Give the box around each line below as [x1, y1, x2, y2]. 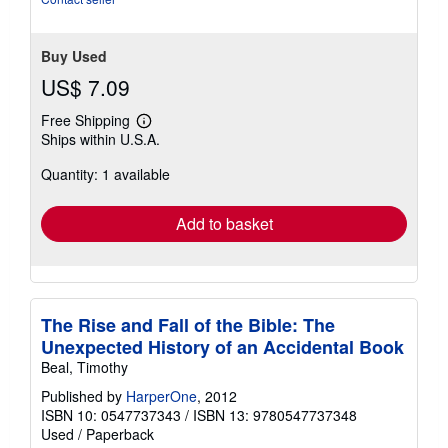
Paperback [86, 424, 154, 445]
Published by [41, 386, 126, 407]
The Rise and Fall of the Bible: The [41, 312, 335, 339]
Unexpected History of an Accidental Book [41, 334, 404, 361]
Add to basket [175, 212, 273, 236]
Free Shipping [41, 110, 130, 131]
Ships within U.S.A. [41, 129, 160, 150]
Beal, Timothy [41, 357, 128, 378]
